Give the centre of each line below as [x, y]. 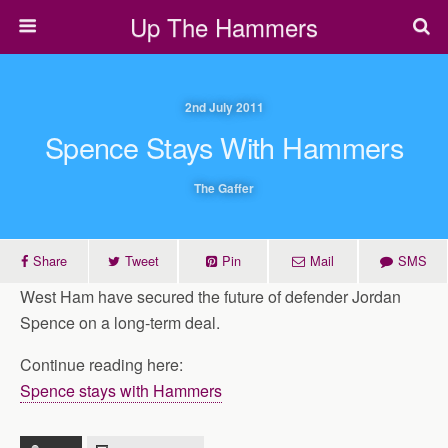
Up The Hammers [224, 26]
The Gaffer [224, 188]
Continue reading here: [101, 364]
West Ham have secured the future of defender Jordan [210, 296]
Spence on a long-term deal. [120, 322]
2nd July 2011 [224, 107]
